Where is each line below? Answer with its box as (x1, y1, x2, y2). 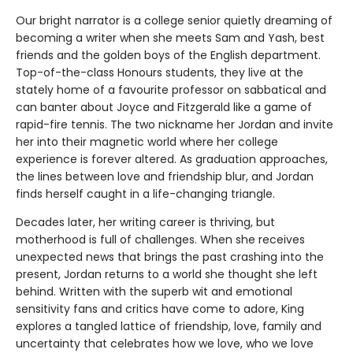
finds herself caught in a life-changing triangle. (16, 185, 275, 202)
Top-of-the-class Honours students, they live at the (16, 64, 303, 80)
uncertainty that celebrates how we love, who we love (16, 335, 314, 351)
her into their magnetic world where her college (16, 133, 278, 150)
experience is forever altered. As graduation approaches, (16, 150, 328, 167)
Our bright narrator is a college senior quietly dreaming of (16, 12, 333, 28)
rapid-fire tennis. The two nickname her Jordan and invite (16, 116, 333, 132)
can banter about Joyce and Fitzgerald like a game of (16, 98, 312, 115)
